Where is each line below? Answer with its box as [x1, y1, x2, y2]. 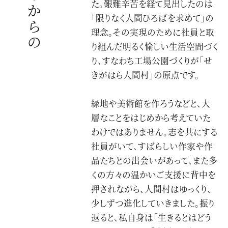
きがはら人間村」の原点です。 [91, 68, 200, 81]
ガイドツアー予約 [132, 62, 181, 72]
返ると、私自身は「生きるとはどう [91, 211, 212, 224]
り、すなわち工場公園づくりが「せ [91, 54, 213, 67]
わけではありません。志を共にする [91, 126, 218, 138]
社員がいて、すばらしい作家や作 [91, 140, 213, 153]
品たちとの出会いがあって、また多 [91, 154, 218, 167]
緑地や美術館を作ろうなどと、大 [91, 97, 211, 110]
